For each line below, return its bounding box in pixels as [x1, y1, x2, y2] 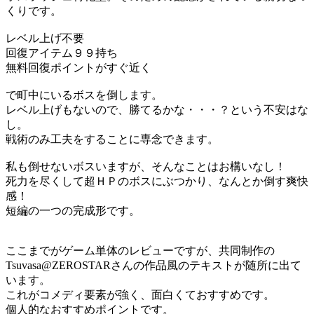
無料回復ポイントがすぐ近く [6, 62, 151, 74]
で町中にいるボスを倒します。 [6, 89, 163, 102]
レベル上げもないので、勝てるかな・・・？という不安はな [6, 104, 308, 116]
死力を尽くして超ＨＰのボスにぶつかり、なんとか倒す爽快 [6, 175, 308, 188]
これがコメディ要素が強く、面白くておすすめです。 [6, 289, 275, 301]
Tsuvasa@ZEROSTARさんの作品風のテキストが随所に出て [6, 259, 301, 272]
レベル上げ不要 [6, 32, 84, 45]
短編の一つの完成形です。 [6, 205, 140, 217]
